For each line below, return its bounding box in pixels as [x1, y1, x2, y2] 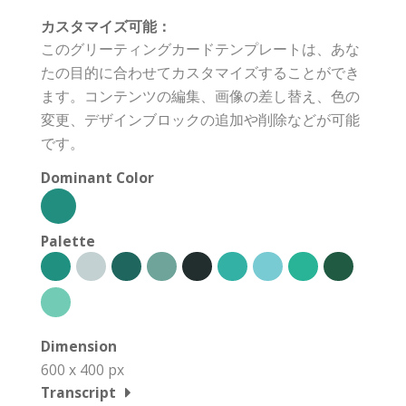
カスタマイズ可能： [41, 15, 171, 36]
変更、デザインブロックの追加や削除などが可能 [41, 109, 360, 130]
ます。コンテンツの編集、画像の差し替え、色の [41, 85, 360, 106]
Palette [41, 230, 95, 251]
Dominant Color [41, 167, 154, 188]
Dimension [41, 335, 117, 356]
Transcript [41, 382, 116, 402]
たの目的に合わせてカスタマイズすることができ [41, 62, 360, 82]
